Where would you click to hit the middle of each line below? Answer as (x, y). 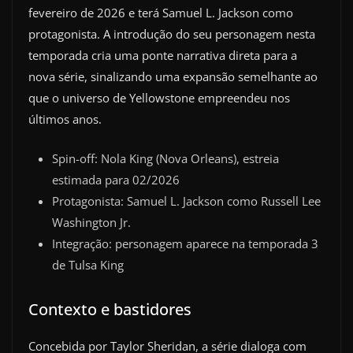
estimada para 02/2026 (116, 179)
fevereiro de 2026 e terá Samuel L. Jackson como (161, 13)
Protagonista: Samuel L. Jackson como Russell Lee (186, 201)
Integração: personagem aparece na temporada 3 (185, 243)
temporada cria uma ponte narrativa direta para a (163, 55)
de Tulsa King (88, 264)
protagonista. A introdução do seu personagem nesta (172, 34)
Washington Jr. (91, 222)
